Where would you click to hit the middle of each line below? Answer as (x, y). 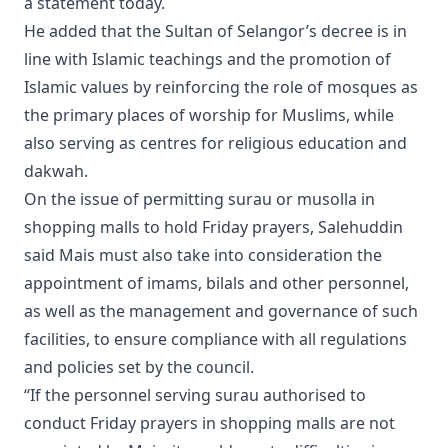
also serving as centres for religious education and (215, 143)
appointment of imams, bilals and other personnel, (216, 283)
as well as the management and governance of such (221, 311)
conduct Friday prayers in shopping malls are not (209, 423)
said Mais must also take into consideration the (203, 255)
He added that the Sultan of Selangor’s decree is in (215, 31)
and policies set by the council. (139, 367)
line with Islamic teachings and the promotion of (207, 59)
